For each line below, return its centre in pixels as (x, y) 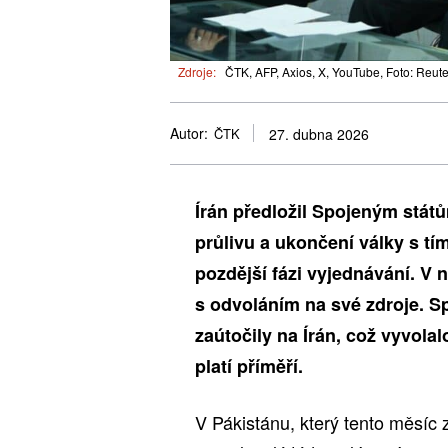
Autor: (189, 133)
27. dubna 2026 (319, 134)
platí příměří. (249, 365)
